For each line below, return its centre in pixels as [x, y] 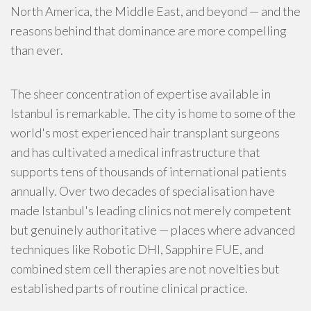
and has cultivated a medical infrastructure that [135, 152]
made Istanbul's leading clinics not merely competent [151, 210]
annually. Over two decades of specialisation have [143, 191]
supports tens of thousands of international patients [149, 171]
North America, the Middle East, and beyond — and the [155, 11]
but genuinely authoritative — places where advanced [153, 230]
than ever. [37, 50]
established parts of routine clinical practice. [129, 288]
